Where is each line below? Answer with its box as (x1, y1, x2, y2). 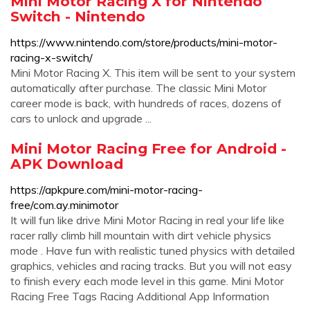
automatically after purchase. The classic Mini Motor (10, 81, 266, 95)
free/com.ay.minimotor (10, 198, 118, 212)
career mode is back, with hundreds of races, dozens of (10, 96, 282, 110)
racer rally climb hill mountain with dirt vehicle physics (10, 228, 271, 242)
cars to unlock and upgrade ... (10, 111, 152, 125)
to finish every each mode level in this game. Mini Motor (10, 274, 284, 288)
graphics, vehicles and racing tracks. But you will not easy (10, 259, 292, 273)
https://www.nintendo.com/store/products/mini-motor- (10, 35, 277, 49)
